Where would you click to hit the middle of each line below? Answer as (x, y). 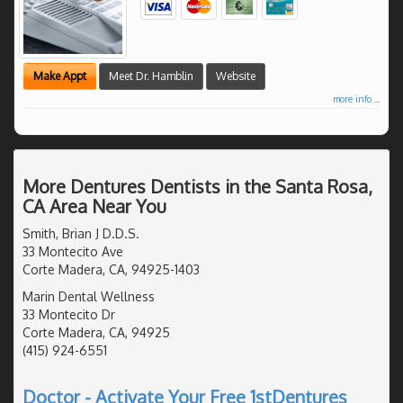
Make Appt (60, 76)
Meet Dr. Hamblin (151, 76)
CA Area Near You (94, 206)
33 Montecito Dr (69, 314)
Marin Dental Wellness (89, 296)
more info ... (356, 99)
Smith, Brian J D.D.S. (81, 233)
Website (236, 76)
